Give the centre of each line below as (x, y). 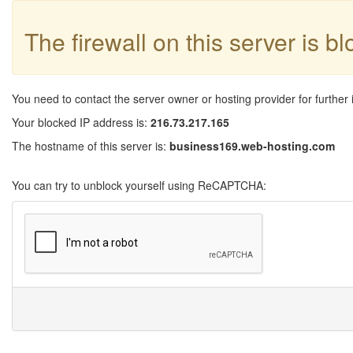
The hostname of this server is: (91, 146)
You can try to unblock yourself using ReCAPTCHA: (139, 185)
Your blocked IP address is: (81, 122)
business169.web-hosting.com (252, 146)
